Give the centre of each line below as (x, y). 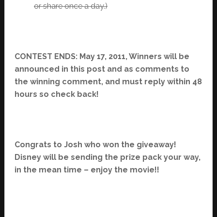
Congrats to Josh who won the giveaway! (95, 144)
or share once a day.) (70, 6)
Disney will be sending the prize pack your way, (107, 157)
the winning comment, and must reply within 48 (108, 81)
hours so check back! (56, 94)
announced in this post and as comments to (102, 69)
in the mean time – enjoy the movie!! (87, 170)
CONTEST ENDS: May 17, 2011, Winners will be (102, 56)
